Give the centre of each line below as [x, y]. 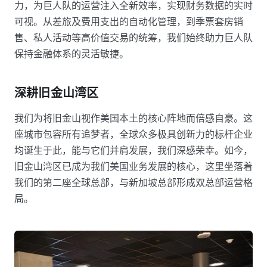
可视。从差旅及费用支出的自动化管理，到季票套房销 [129, 22]
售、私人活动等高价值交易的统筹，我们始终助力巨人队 [133, 38]
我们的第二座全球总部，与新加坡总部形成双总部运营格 [133, 183]
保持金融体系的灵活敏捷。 [72, 54]
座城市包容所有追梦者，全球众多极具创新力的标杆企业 [133, 134]
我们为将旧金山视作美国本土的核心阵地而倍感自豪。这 [133, 118]
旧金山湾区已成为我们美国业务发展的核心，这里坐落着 [133, 167]
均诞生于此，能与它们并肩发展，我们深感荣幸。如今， [133, 150]
